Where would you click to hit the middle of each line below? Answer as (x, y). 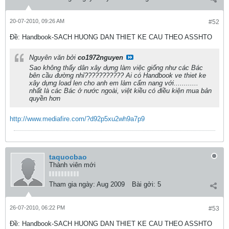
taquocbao (68, 157)
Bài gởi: (144, 184)
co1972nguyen (100, 58)
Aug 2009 (111, 184)
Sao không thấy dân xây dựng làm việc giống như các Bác (116, 68)
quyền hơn (45, 98)
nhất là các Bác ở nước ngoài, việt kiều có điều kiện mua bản (120, 91)
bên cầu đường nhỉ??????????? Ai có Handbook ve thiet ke (118, 75)
